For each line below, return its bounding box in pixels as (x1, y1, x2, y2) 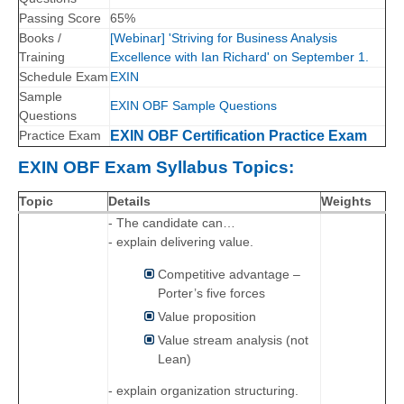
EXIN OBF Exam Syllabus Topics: (18, 157, 294, 177)
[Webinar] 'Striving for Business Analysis (110, 31, 337, 46)
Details (108, 194, 151, 209)
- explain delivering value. (108, 234, 253, 250)
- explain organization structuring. (108, 383, 298, 399)
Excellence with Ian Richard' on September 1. (110, 50, 369, 65)
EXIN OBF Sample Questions (110, 98, 277, 114)
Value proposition (158, 308, 256, 324)
